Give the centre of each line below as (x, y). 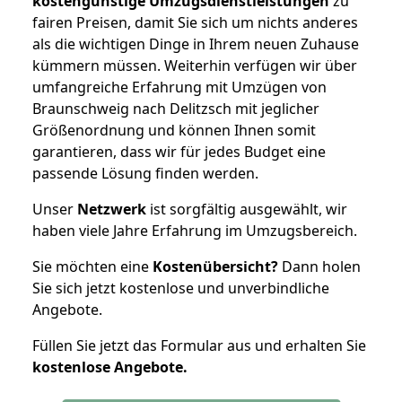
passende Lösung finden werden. (145, 173)
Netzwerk (112, 209)
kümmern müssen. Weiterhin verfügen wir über (195, 65)
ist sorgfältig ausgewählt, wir (247, 209)
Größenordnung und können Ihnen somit (174, 130)
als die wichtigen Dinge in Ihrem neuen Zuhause (196, 44)
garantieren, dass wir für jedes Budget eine (179, 151)
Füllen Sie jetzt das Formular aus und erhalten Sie (199, 345)
